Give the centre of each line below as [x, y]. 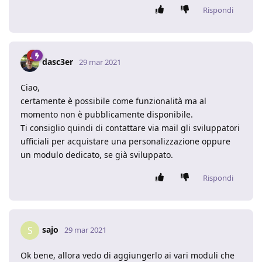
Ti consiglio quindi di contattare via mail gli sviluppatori [130, 128]
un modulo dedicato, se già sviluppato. [97, 155]
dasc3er [58, 61]
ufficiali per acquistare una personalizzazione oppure [125, 141]
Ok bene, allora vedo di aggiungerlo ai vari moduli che [127, 255]
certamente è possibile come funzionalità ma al [113, 101]
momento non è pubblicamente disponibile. [107, 114]
